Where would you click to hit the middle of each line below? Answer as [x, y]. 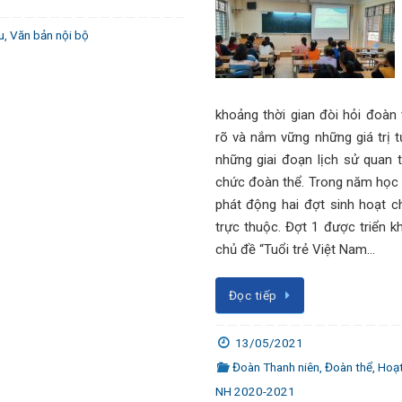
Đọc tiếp [253, 295]
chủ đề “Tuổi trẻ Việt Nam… [295, 249]
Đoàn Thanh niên [275, 367]
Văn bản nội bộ [50, 35]
